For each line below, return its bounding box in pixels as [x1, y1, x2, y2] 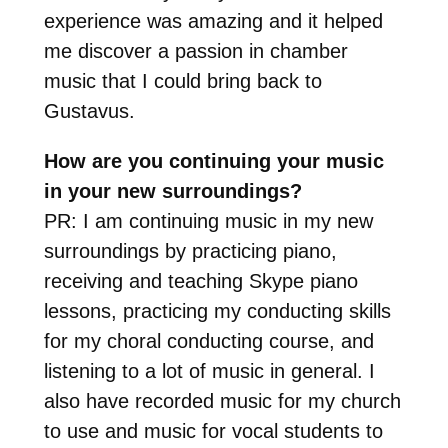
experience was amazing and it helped [43, 9, 383, 32]
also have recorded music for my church [43, 389, 401, 412]
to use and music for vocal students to [43, 419, 383, 442]
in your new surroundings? [43, 179, 302, 202]
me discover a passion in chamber [43, 39, 348, 62]
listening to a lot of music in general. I [43, 359, 375, 382]
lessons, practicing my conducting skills [43, 299, 391, 322]
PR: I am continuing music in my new [43, 209, 373, 232]
